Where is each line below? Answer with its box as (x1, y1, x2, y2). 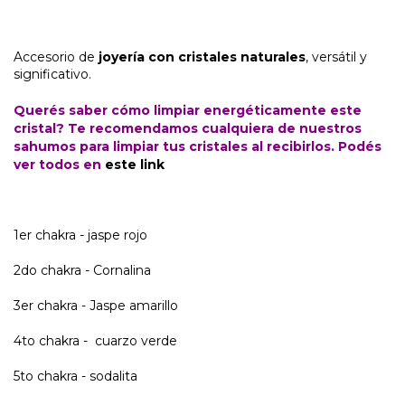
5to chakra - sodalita (14, 368, 137, 385)
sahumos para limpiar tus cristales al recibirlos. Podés (14, 138, 381, 155)
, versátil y (306, 49, 367, 66)
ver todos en (14, 156, 105, 174)
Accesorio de (14, 49, 99, 66)
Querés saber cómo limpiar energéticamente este (14, 102, 362, 119)
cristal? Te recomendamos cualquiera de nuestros (14, 120, 362, 137)
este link (105, 156, 165, 174)
